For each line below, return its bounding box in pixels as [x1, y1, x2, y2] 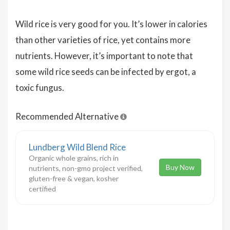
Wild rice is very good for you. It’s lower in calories [15, 18, 207, 29]
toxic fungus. [15, 82, 64, 93]
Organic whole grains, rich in [29, 153, 119, 162]
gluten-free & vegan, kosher [29, 174, 119, 183]
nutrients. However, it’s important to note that [15, 50, 193, 61]
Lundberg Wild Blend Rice [29, 141, 126, 152]
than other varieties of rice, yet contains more [15, 34, 190, 45]
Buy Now [166, 163, 195, 172]
